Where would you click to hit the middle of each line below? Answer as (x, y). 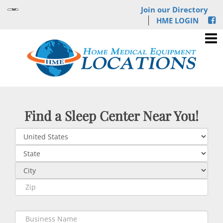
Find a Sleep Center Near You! (111, 115)
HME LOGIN (177, 20)
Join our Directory (174, 9)
